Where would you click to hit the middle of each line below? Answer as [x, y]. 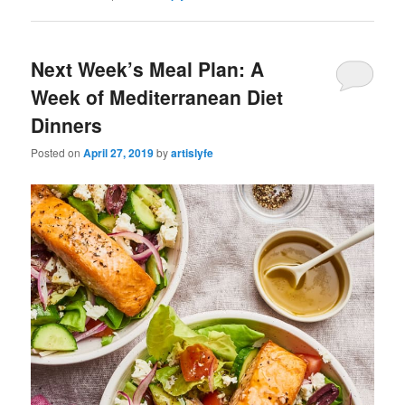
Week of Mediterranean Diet [157, 96]
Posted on [57, 152]
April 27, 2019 [119, 152]
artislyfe [193, 152]
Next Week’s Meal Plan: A [148, 68]
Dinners [67, 124]
